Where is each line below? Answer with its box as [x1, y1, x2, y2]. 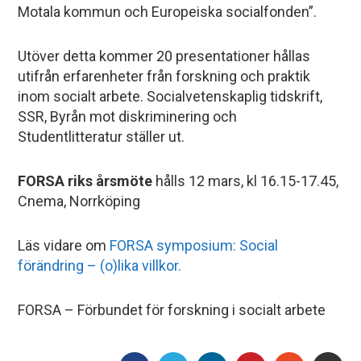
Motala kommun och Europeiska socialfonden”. [18, 3, 317, 20]
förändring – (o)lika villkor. [18, 257, 182, 274]
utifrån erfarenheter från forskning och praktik [18, 68, 311, 85]
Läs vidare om [18, 237, 110, 254]
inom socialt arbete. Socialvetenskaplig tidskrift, [18, 88, 323, 105]
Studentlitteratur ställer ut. [18, 128, 185, 145]
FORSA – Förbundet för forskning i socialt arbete [18, 301, 326, 318]
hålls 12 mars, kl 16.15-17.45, [152, 172, 339, 189]
